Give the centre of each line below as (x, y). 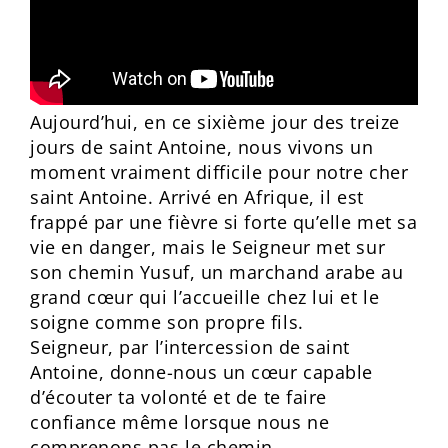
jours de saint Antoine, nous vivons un (202, 147)
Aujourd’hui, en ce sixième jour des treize (215, 122)
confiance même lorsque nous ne (180, 422)
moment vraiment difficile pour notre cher (219, 172)
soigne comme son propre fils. (167, 322)
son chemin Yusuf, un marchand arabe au (217, 272)
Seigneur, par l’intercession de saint (190, 347)
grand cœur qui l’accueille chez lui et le (205, 297)
